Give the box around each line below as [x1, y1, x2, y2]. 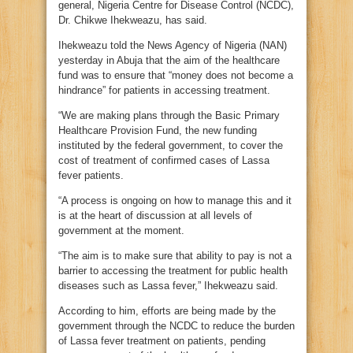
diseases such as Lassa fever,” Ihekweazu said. [58, 280, 278, 292]
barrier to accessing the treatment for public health [58, 265, 288, 277]
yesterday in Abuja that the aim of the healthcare [58, 54, 280, 66]
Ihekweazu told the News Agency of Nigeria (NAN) [58, 39, 287, 51]
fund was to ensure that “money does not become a [58, 69, 293, 81]
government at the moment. [58, 225, 184, 236]
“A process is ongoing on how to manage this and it [58, 195, 292, 206]
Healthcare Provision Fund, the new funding [58, 124, 257, 136]
